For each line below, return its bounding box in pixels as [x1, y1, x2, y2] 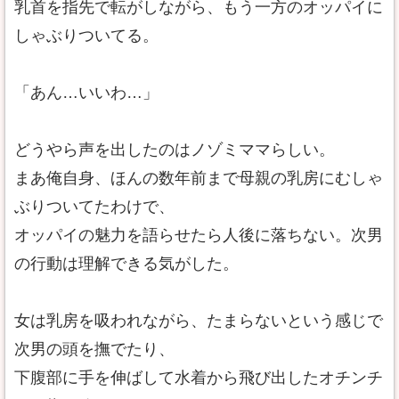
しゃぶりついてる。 [14, 27, 159, 45]
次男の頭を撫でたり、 [14, 340, 175, 358]
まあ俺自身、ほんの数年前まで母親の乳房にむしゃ [14, 169, 383, 187]
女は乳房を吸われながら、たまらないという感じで [14, 312, 383, 330]
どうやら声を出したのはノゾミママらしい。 [14, 141, 335, 159]
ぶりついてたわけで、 [14, 198, 175, 216]
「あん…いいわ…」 [14, 84, 159, 102]
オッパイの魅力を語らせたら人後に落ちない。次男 [14, 226, 383, 244]
